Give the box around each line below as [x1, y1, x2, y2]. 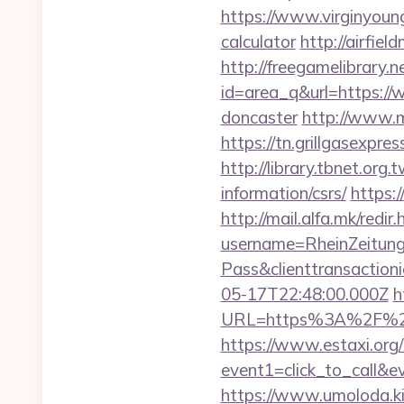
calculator [220, 31, 296, 52]
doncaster [220, 106, 298, 128]
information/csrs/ [220, 182, 346, 204]
